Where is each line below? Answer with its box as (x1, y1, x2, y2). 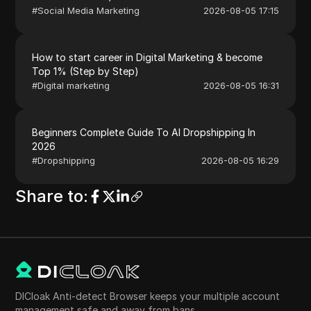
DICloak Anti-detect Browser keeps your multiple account (15, 289, 280, 302)
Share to (15, 185, 84, 206)
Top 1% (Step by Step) (32, 65, 140, 77)
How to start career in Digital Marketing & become (32, 51, 263, 63)
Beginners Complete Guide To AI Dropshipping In (32, 126, 256, 138)
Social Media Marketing (37, 4, 140, 16)
